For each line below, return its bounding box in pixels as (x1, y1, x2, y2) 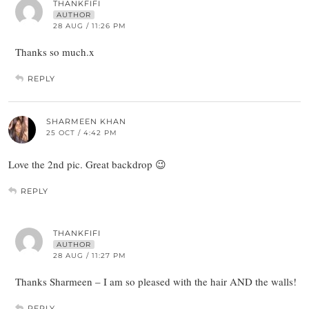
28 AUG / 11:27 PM (53, 251, 126, 261)
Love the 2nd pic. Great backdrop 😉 (8, 157, 166, 172)
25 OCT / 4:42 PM (46, 128, 117, 138)
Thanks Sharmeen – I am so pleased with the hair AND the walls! (15, 275, 297, 289)
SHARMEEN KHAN (46, 117, 126, 127)
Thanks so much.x (15, 45, 94, 59)
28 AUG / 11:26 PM (53, 21, 126, 31)
